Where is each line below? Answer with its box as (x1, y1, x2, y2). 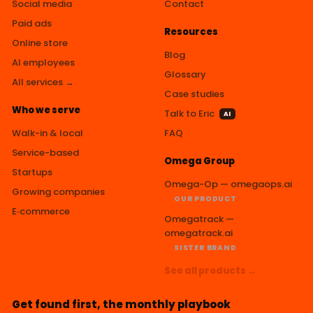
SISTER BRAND (174, 242, 237, 253)
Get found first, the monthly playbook (12, 296, 231, 312)
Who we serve (12, 103, 80, 117)
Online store (12, 36, 68, 50)
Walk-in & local (12, 126, 83, 140)
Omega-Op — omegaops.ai (164, 177, 292, 191)
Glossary (164, 67, 206, 81)
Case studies (164, 87, 224, 101)
